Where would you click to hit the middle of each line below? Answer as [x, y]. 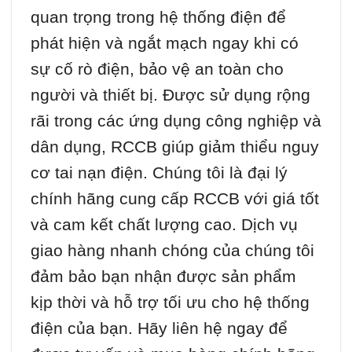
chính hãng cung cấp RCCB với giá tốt [175, 198]
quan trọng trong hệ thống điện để [158, 16]
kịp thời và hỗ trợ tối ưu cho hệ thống [170, 302]
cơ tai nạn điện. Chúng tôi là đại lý [159, 172]
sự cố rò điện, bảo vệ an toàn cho [157, 68]
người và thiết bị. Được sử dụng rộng [170, 94]
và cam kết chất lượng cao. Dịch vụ [164, 224]
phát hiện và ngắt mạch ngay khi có [165, 42]
